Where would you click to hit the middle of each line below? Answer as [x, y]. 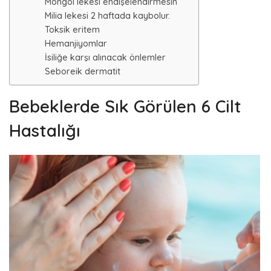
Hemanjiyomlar [76, 44]
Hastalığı [45, 130]
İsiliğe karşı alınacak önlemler [105, 57]
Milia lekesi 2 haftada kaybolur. [107, 16]
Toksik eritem [72, 30]
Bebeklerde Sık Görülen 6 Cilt [125, 106]
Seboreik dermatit [83, 71]
